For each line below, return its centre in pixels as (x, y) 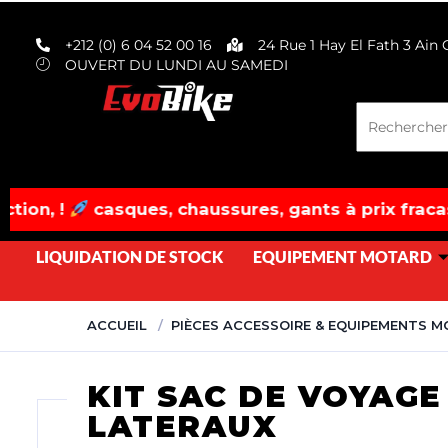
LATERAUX (182, 426)
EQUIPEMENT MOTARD (342, 256)
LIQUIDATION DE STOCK (129, 256)
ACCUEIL (117, 325)
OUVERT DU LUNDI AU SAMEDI (176, 64)
